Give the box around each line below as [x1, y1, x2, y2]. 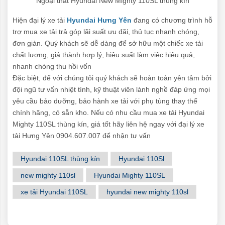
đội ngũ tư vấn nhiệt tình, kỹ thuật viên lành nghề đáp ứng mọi [13, 85, 210, 93]
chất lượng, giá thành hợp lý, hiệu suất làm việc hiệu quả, [13, 50, 195, 59]
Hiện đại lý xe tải [13, 16, 67, 24]
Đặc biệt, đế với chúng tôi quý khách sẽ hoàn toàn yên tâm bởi [13, 73, 211, 82]
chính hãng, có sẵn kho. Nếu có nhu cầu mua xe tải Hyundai [13, 108, 204, 117]
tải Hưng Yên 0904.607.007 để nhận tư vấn [13, 131, 151, 140]
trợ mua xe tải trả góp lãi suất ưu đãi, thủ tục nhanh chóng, [13, 27, 199, 36]
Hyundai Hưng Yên [67, 16, 132, 24]
